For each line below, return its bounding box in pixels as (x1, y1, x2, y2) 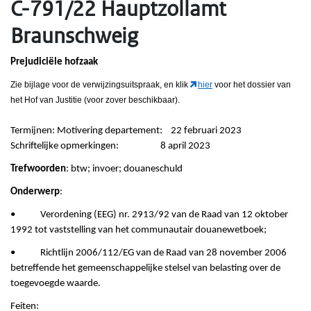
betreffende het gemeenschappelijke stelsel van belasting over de (10, 263, 280, 274)
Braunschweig (10, 23, 138, 49)
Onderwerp (10, 187, 60, 198)
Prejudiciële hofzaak (10, 57, 98, 68)
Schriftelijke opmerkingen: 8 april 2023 (10, 141, 210, 152)
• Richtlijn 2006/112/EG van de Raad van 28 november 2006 (10, 248, 287, 259)
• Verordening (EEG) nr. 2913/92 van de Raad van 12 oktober (10, 210, 288, 221)
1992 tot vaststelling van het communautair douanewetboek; (10, 225, 267, 236)
